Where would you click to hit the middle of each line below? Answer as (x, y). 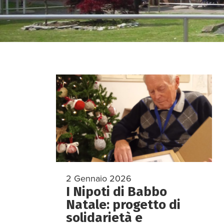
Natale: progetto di (123, 205)
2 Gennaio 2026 (99, 179)
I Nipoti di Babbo (116, 192)
